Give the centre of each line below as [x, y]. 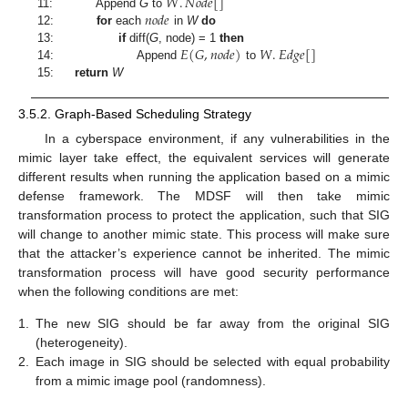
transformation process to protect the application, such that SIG [204, 214]
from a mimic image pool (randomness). [151, 381]
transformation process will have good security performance [204, 272]
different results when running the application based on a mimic [204, 176]
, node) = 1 [189, 37]
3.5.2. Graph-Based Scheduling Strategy [135, 113]
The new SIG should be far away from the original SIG [213, 324]
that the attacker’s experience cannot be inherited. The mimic [204, 253]
